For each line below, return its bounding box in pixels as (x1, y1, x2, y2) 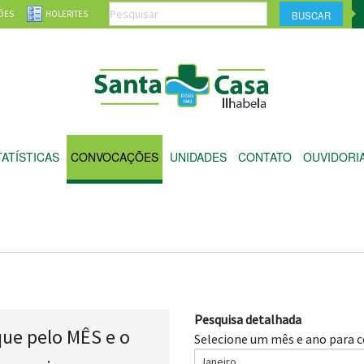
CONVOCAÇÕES (71, 149, 158, 165)
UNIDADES (170, 149, 227, 165)
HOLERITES (45, 8, 88, 19)
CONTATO (238, 149, 292, 165)
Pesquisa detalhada (194, 311, 301, 327)
